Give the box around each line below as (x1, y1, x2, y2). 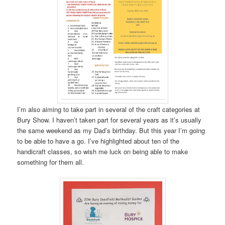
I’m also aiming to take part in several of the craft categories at (17, 104, 200, 114)
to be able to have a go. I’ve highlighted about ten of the (17, 136, 180, 146)
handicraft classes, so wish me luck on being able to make (17, 146, 188, 156)
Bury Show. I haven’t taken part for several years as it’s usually (17, 115, 202, 125)
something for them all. (17, 157, 84, 167)
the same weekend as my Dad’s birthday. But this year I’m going (17, 125, 205, 135)
